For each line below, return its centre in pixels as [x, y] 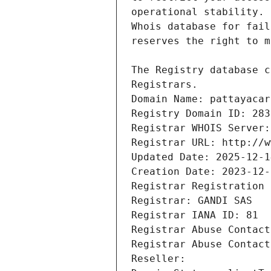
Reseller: [162, 259]
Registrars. [165, 85]
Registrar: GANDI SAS [192, 201]
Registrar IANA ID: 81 [195, 215]
